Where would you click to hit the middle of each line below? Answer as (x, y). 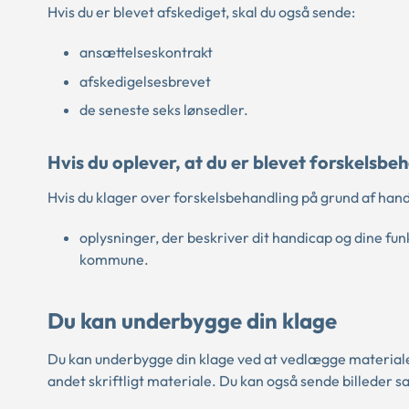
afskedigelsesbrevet (145, 81)
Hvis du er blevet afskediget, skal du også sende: (201, 12)
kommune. (115, 260)
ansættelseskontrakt (146, 52)
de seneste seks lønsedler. (164, 110)
